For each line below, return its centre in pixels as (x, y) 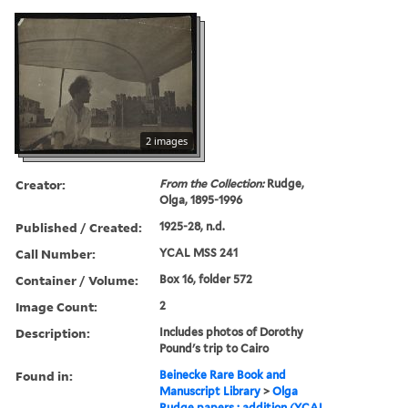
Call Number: (56, 253)
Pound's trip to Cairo (214, 348)
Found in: (44, 375)
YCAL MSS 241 (199, 252)
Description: (53, 332)
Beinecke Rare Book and (223, 374)
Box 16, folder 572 (206, 279)
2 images (167, 140)
